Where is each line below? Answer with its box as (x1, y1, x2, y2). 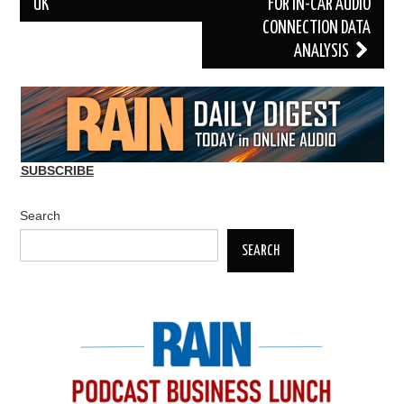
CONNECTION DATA (262, 20, 371, 38)
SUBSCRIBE (20, 163, 94, 179)
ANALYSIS (293, 43, 352, 61)
